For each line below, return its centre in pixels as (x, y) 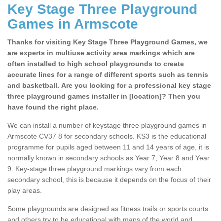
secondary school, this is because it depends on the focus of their (109, 180)
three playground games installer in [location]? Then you (104, 96)
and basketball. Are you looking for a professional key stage (109, 86)
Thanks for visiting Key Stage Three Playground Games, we (108, 42)
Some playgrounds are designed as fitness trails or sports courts (108, 209)
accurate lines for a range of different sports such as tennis (108, 75)
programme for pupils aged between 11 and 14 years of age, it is (108, 147)
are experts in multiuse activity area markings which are (101, 53)
